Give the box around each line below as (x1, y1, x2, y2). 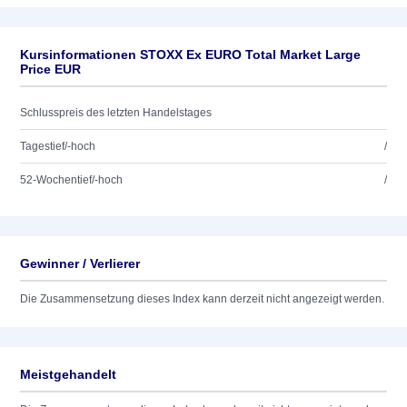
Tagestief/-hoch (20, 140, 95, 153)
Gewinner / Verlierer (20, 256, 140, 271)
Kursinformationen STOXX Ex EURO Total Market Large (20, 47, 361, 62)
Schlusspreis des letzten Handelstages (20, 106, 212, 119)
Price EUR (20, 62, 81, 76)
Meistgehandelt (20, 367, 116, 382)
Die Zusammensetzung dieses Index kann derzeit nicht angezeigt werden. (20, 293, 384, 305)
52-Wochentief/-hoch (20, 174, 123, 186)
